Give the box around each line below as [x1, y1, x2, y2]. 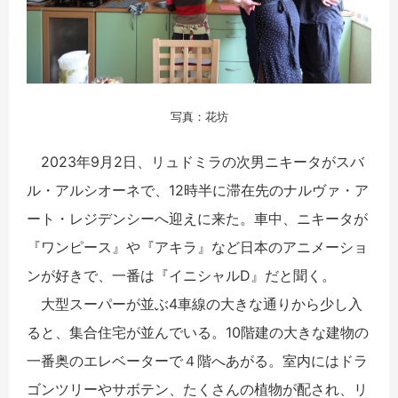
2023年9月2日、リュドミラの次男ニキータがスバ [27, 153, 364, 171]
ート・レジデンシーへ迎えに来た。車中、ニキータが [27, 210, 368, 228]
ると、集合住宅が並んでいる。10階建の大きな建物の [27, 323, 369, 342]
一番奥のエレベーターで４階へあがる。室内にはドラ [27, 352, 368, 370]
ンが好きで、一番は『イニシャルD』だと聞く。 [27, 267, 336, 285]
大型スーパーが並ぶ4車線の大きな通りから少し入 [27, 295, 362, 314]
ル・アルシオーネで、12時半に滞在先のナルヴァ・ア [27, 181, 369, 200]
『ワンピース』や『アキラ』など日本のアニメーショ [27, 238, 368, 257]
